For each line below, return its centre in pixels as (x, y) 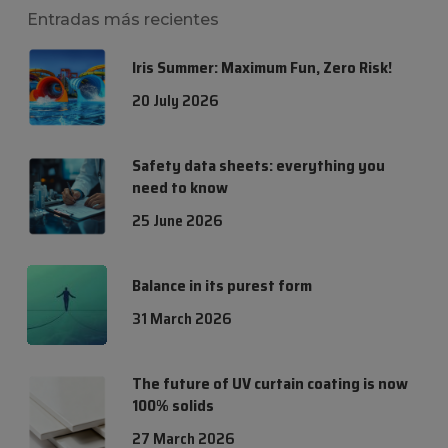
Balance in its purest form (221, 286)
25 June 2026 (177, 221)
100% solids (172, 406)
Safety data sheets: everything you (258, 166)
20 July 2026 (175, 101)
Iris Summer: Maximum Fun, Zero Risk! (261, 68)
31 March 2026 (181, 319)
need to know (179, 188)
